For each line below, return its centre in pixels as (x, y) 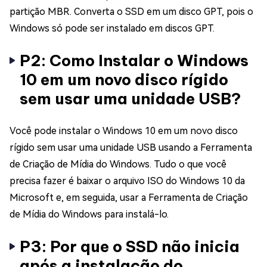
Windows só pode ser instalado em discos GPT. (112, 28)
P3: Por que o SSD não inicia (130, 246)
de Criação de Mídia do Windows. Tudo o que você (118, 164)
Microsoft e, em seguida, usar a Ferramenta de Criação (129, 197)
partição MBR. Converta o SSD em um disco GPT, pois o (131, 11)
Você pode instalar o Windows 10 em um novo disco (124, 131)
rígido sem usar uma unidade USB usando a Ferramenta (131, 147)
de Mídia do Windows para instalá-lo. (89, 214)
